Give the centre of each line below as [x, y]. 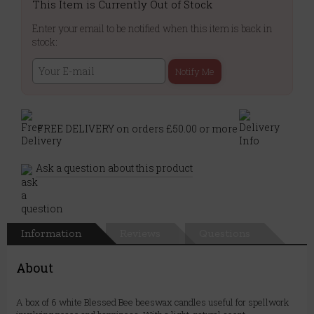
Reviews [140, 233]
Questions [225, 233]
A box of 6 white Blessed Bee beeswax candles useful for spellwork [152, 302]
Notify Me [195, 72]
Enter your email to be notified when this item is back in [152, 29]
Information [51, 233]
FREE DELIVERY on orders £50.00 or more [137, 128]
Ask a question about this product [114, 168]
